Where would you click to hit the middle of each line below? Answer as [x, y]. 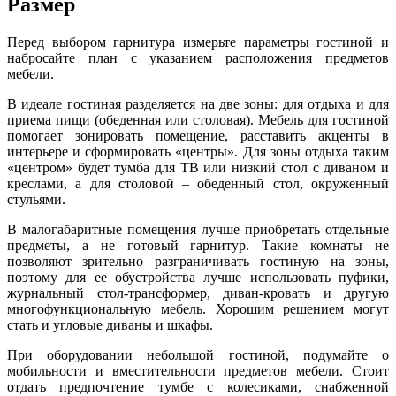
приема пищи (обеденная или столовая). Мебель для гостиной [198, 120]
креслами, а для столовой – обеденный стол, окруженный [198, 184]
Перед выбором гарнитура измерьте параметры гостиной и [198, 42]
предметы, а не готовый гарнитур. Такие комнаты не [198, 246]
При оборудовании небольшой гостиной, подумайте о [198, 355]
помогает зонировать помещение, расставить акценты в [198, 136]
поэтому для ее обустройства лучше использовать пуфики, [198, 278]
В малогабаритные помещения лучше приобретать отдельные [198, 230]
